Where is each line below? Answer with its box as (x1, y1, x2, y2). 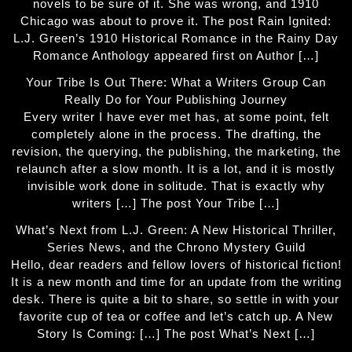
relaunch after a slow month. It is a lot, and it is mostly (16, 162, 335, 176)
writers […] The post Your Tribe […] (72, 196, 280, 211)
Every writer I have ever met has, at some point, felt (23, 110, 329, 124)
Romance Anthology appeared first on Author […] (33, 49, 319, 63)
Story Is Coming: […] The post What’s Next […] (37, 327, 315, 341)
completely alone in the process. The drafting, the (31, 127, 321, 141)
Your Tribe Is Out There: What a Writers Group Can (26, 75, 326, 90)
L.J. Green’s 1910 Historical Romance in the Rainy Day (13, 31, 339, 46)
